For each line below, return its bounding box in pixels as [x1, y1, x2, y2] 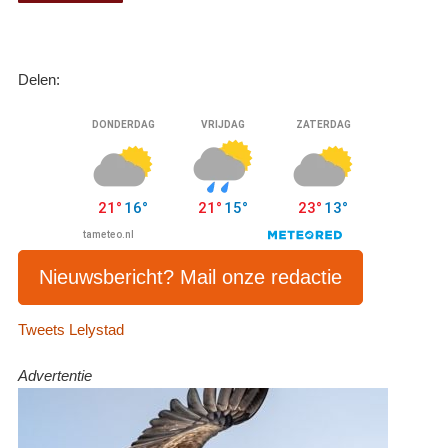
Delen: [18, 71, 61, 88]
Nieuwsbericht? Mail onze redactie [39, 265, 343, 288]
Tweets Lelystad [18, 322, 125, 339]
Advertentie [18, 368, 93, 385]
